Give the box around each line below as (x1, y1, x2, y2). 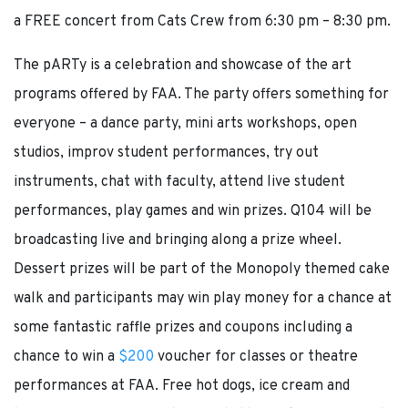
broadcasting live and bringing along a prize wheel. (14, 230, 342, 250)
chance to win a (14, 347, 118, 366)
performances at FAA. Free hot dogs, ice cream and (14, 376, 350, 395)
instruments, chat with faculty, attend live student (14, 172, 345, 191)
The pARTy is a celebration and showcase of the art (14, 56, 352, 75)
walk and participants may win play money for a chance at (14, 289, 392, 308)
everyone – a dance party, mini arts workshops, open (14, 114, 357, 133)
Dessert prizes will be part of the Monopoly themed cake (14, 260, 390, 279)
